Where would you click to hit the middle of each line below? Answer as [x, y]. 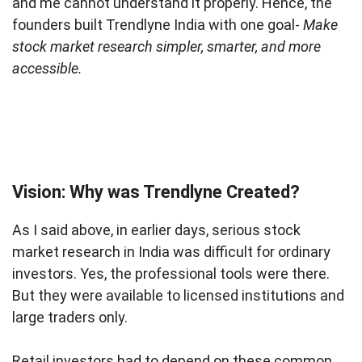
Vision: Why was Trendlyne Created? [156, 192]
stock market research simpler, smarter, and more [166, 47]
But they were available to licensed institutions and [178, 296]
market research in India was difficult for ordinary [171, 252]
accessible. [49, 69]
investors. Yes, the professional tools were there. [171, 274]
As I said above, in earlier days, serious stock [156, 230]
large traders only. [70, 318]
